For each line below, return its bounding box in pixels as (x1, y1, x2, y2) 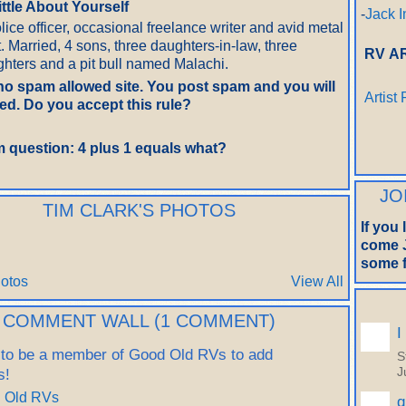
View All (291, 273, 343, 289)
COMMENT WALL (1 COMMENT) (3, 310, 275, 331)
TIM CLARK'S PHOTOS (43, 199, 236, 220)
